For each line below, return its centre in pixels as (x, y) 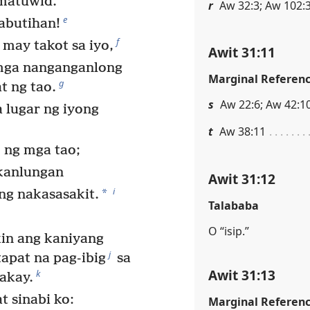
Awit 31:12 (242, 179)
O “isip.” (229, 231)
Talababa (234, 205)
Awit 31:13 (242, 275)
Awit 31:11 (242, 53)
